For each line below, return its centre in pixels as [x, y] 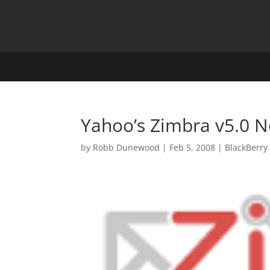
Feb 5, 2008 [193, 147]
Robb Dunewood [127, 147]
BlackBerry [246, 147]
